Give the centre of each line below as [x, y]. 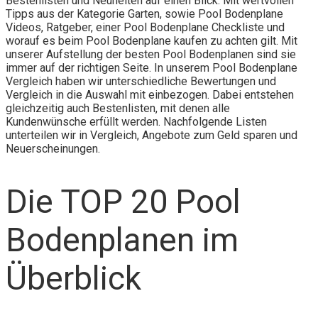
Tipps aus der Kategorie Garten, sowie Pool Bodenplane [144, 13]
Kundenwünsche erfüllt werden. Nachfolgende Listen [136, 121]
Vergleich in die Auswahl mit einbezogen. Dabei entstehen [150, 94]
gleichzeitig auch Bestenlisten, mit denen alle [118, 108]
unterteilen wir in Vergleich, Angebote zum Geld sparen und [152, 135]
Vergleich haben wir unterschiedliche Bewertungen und [141, 81]
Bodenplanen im [122, 240]
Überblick [73, 278]
